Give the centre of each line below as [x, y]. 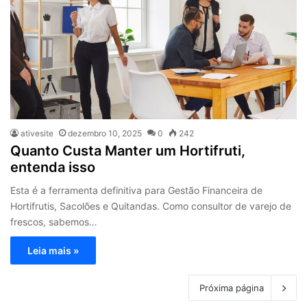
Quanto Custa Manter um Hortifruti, [128, 151]
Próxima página [232, 288]
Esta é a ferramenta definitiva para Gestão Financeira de [137, 191]
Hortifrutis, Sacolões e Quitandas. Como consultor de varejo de [151, 206]
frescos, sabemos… [54, 222]
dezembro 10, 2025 [105, 134]
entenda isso [53, 168]
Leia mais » [53, 251]
